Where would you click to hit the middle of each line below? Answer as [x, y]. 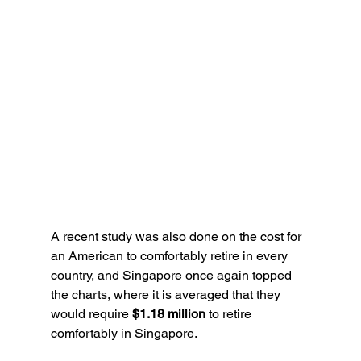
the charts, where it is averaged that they [167, 295]
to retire [230, 314]
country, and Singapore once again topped [172, 276]
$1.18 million [168, 314]
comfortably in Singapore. [124, 334]
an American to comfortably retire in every [170, 256]
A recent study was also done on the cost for [177, 237]
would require [91, 314]
